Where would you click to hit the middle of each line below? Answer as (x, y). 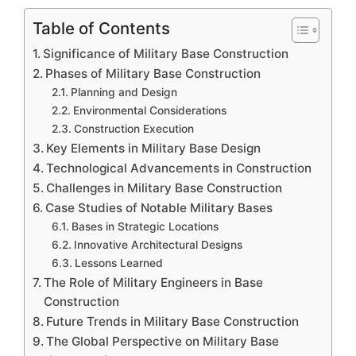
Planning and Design (124, 92)
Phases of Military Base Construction (153, 73)
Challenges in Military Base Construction (164, 188)
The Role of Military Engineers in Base (154, 282)
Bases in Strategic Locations (145, 226)
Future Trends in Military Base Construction (173, 321)
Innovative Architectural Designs (158, 244)
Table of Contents (101, 28)
